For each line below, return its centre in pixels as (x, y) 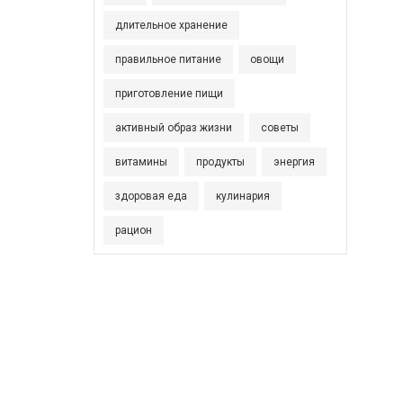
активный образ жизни (173, 128)
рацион (133, 230)
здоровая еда (151, 196)
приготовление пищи (169, 94)
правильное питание (168, 59)
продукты (220, 162)
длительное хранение (171, 25)
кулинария (242, 196)
